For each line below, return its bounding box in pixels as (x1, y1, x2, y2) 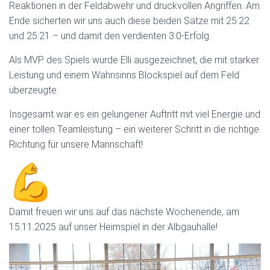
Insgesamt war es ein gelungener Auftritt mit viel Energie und (9, 108, 260, 120)
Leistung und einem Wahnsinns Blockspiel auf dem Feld (9, 69, 239, 81)
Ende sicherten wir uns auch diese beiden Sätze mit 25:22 (9, 15, 250, 27)
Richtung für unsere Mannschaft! (9, 139, 145, 150)
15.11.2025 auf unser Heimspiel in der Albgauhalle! (9, 221, 218, 233)
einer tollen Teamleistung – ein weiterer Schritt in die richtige (9, 124, 259, 135)
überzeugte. (9, 84, 58, 96)
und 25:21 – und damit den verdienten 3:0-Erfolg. (9, 30, 211, 42)
